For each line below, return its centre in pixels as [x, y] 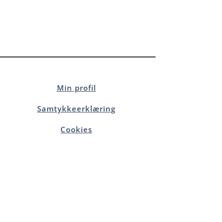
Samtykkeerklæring [77, 109]
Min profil [76, 88]
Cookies [77, 130]
